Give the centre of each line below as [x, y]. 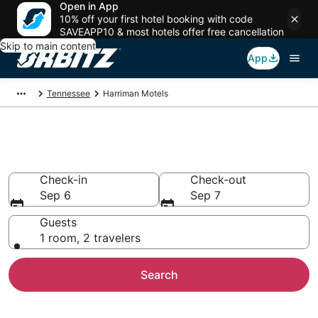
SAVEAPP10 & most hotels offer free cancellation [172, 32]
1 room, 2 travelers [90, 238]
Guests [58, 222]
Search [159, 275]
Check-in [64, 180]
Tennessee [68, 93]
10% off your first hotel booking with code [156, 19]
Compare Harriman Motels [133, 161]
